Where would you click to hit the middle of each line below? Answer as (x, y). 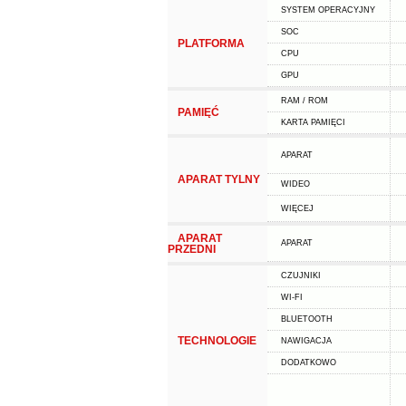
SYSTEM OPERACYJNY (328, 10)
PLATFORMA (211, 43)
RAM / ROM (304, 101)
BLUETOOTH (306, 319)
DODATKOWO (308, 362)
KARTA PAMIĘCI (313, 122)
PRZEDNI (191, 249)
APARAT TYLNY (218, 179)
